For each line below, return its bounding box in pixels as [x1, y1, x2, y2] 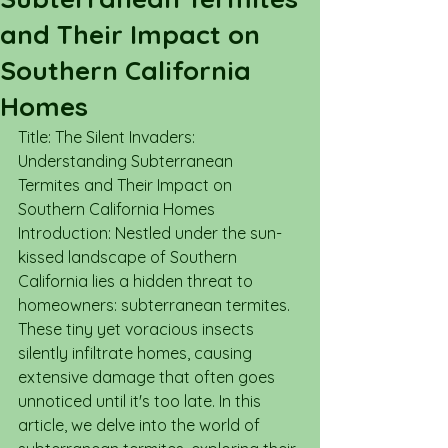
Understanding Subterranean [18, 151, 237, 171]
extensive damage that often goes [18, 367, 279, 387]
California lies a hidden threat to [18, 271, 257, 291]
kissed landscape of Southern [18, 247, 241, 267]
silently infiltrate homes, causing [18, 343, 256, 363]
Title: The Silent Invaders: [18, 127, 199, 147]
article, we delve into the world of [18, 415, 264, 435]
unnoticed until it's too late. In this [18, 391, 265, 411]
